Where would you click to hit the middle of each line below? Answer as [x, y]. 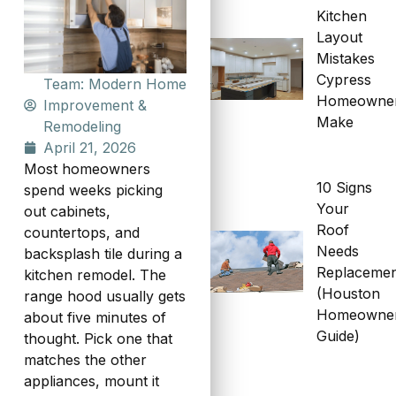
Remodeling [83, 127]
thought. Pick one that [98, 339]
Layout [340, 38]
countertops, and [81, 233]
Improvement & [95, 106]
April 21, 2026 [90, 148]
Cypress [344, 80]
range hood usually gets [104, 297]
